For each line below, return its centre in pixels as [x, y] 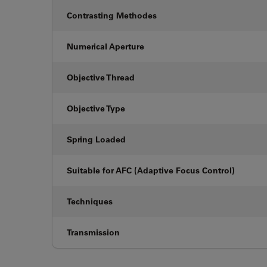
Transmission [93, 232]
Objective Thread [101, 77]
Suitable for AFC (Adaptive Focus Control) [151, 170]
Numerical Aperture [105, 46]
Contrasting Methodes [112, 15]
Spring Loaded [96, 139]
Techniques [90, 201]
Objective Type [96, 108]
